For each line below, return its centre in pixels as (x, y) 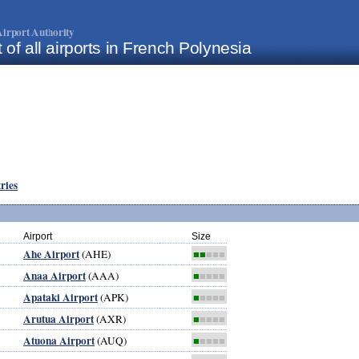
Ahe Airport (51, 254)
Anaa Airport (54, 275)
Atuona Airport (59, 340)
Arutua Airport (58, 319)
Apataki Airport (61, 297)
